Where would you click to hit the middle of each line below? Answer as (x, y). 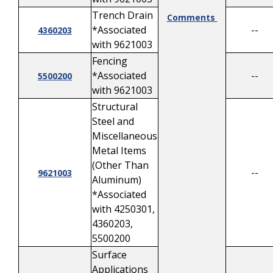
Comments (192, 17)
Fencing (110, 61)
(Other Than (120, 165)
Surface (109, 255)
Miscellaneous (125, 136)
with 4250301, (123, 209)
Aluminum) (117, 180)
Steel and (113, 121)
